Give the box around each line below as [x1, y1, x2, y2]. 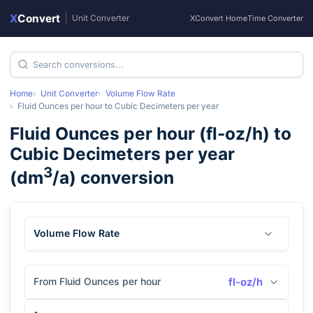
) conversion [69, 167, 174, 189]
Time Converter [247, 13, 303, 23]
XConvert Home [190, 13, 247, 23]
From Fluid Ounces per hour [34, 275, 161, 288]
